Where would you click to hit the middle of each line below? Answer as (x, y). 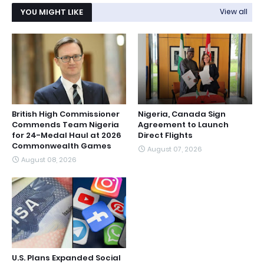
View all (234, 11)
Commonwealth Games (62, 146)
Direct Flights (165, 135)
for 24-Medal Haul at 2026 (67, 135)
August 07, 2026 (175, 149)
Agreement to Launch (183, 125)
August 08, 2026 (49, 160)
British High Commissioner (66, 114)
